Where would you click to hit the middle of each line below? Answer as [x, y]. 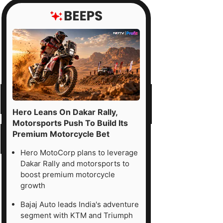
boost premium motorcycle [68, 174]
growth [33, 185]
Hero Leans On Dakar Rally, [65, 112]
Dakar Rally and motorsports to [75, 163]
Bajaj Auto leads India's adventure [80, 204]
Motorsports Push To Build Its [70, 123]
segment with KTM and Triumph [77, 215]
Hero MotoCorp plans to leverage [79, 152]
